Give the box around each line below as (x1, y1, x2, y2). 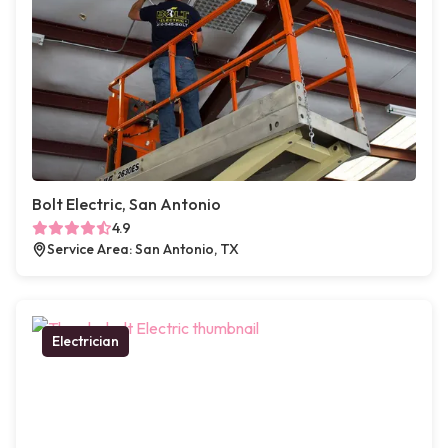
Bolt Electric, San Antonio (32, 194, 221, 214)
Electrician (52, 332, 119, 350)
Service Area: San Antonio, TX (47, 240, 239, 258)
